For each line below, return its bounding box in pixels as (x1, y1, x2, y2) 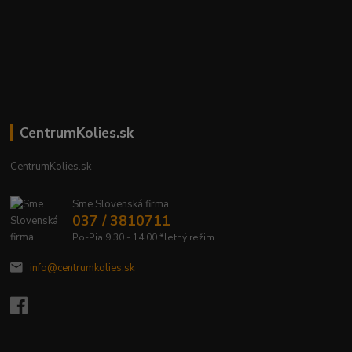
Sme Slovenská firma (71, 197, 169, 211)
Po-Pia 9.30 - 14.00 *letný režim (71, 231, 214, 244)
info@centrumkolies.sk (29, 261, 134, 275)
